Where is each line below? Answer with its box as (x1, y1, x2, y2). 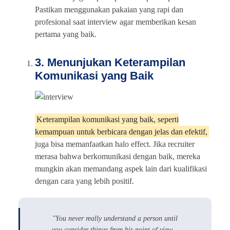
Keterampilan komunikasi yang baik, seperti (36, 114, 179, 124)
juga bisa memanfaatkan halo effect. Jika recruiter (35, 139, 195, 148)
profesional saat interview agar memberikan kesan (35, 17, 196, 26)
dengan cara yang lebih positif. (35, 176, 134, 185)
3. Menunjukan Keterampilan (35, 55, 185, 69)
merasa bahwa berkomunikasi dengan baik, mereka (35, 151, 200, 161)
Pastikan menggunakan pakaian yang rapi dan (35, 5, 183, 14)
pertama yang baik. (35, 29, 97, 39)
